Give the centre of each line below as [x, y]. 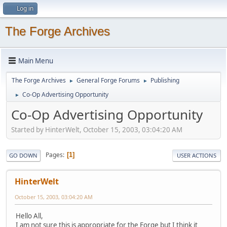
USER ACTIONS [197, 155]
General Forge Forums [108, 80]
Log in [25, 8]
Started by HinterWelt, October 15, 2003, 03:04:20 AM [97, 129]
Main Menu [36, 61]
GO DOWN [23, 155]
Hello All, [29, 216]
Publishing [165, 80]
